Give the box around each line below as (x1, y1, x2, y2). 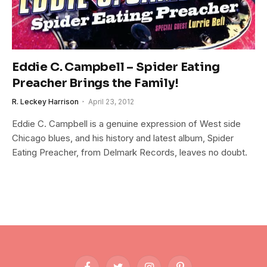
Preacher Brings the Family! (12, 76, 179, 91)
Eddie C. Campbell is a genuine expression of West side (12, 118, 241, 130)
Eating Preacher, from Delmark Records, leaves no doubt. (12, 147, 247, 159)
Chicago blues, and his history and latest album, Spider (12, 132, 234, 144)
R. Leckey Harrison (12, 97, 79, 107)
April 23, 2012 (88, 97, 134, 107)
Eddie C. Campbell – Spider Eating (12, 60, 220, 75)
